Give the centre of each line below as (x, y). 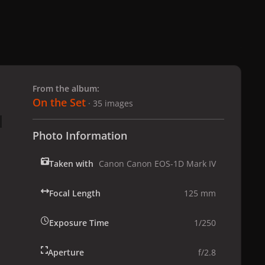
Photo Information (80, 136)
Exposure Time (79, 223)
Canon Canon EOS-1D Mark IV (157, 164)
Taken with (71, 164)
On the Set (59, 103)
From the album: (66, 89)
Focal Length (75, 193)
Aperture (66, 253)
